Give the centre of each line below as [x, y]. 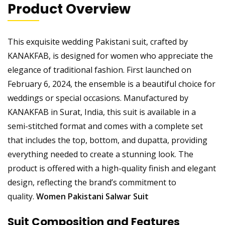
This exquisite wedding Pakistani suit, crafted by [98, 41]
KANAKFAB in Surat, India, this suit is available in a [102, 112]
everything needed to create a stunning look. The [100, 154]
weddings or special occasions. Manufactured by [98, 98]
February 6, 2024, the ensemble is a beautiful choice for [111, 84]
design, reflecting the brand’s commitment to [92, 182]
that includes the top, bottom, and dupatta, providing [107, 140]
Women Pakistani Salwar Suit [93, 196]
